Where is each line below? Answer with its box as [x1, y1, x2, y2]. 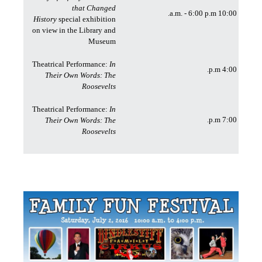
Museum [88, 37, 116, 46]
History [33, 15, 57, 23]
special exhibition [57, 15, 116, 23]
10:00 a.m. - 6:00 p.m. [218, 9, 237, 18]
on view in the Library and [32, 26, 116, 35]
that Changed [72, 4, 116, 12]
